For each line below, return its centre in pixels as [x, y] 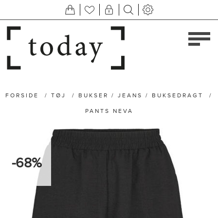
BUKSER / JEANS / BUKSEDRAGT [141, 95]
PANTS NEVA [109, 111]
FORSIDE [22, 95]
